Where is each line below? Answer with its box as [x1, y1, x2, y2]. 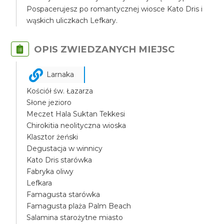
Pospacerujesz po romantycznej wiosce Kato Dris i [26, 4, 203, 13]
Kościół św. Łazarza [26, 86, 93, 95]
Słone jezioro [26, 98, 72, 107]
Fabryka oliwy [26, 167, 74, 176]
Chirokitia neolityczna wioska [26, 121, 126, 130]
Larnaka [46, 70, 74, 79]
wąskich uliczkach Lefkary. [26, 16, 118, 25]
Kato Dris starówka [26, 155, 92, 164]
